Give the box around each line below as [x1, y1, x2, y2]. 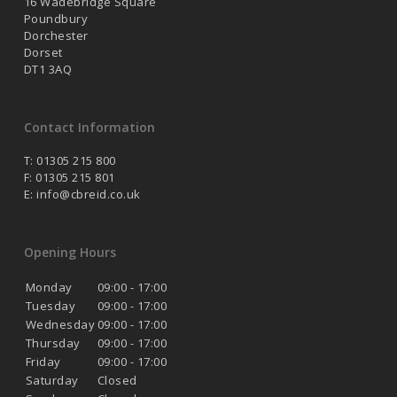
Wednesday [25, 316, 96, 333]
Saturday [25, 372, 79, 389]
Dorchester [23, 27, 89, 44]
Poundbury [23, 11, 89, 27]
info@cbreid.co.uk [36, 186, 141, 203]
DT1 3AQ [23, 61, 73, 78]
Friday [25, 354, 61, 370]
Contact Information [23, 119, 155, 136]
